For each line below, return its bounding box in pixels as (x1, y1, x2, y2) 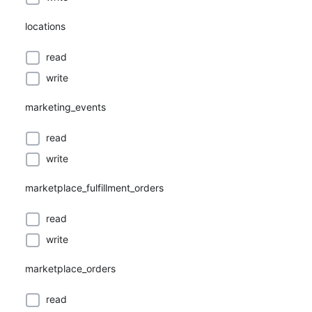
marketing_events (25, 101, 106, 113)
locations (25, 20, 65, 32)
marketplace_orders (25, 263, 116, 274)
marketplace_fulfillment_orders (25, 182, 164, 194)
